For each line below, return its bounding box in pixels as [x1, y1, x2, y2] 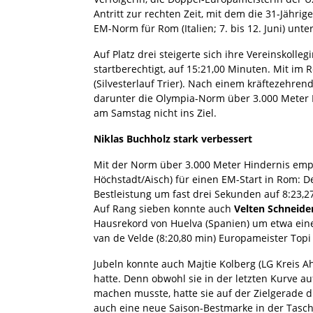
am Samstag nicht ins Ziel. [94, 105, 217, 119]
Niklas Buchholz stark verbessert [94, 131, 252, 145]
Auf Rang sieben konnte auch [94, 201, 234, 215]
